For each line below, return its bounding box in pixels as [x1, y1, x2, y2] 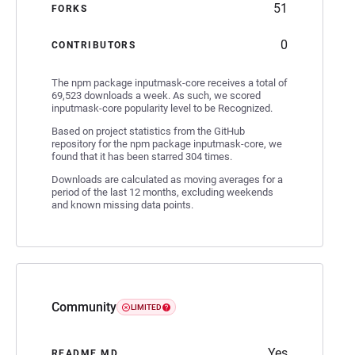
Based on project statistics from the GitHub [52, 124, 245, 137]
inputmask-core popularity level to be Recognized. [52, 101, 273, 114]
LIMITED [131, 303, 162, 312]
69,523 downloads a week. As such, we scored [52, 89, 261, 101]
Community [52, 299, 116, 315]
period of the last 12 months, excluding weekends [52, 185, 273, 198]
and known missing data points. [52, 198, 193, 211]
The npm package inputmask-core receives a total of [52, 76, 288, 89]
